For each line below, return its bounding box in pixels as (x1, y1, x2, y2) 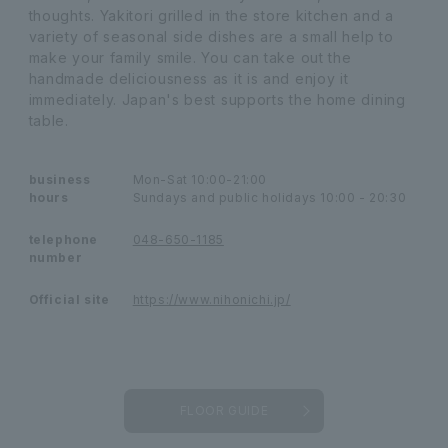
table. (28, 111, 69, 129)
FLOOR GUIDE (179, 402, 269, 418)
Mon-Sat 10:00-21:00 (132, 171, 268, 187)
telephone (28, 231, 99, 247)
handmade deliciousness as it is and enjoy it (28, 69, 349, 87)
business (28, 171, 91, 187)
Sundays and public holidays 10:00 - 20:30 (132, 189, 407, 205)
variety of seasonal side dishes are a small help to (28, 27, 394, 45)
